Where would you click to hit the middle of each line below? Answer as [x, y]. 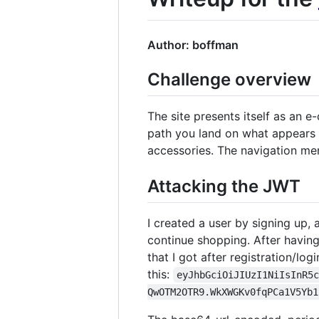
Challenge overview [229, 79]
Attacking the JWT [224, 186]
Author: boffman [193, 45]
